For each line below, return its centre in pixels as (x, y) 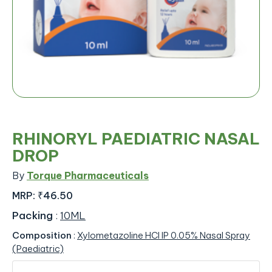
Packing (34, 216)
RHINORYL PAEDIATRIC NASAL (136, 139)
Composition (43, 236)
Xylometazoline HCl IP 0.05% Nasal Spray (164, 236)
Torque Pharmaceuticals (88, 176)
